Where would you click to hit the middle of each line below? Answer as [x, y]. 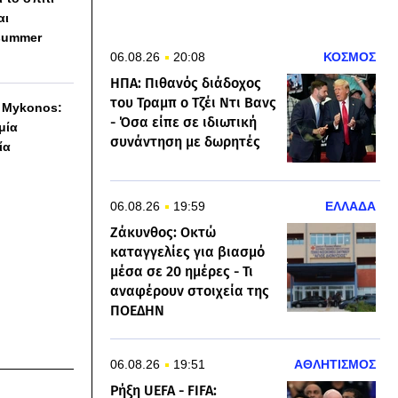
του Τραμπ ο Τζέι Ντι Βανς [193, 103]
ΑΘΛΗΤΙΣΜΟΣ [335, 365]
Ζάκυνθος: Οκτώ [163, 233]
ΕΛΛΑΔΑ [350, 207]
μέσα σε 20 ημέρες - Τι [182, 272]
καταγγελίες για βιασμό [187, 252]
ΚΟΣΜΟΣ [350, 57]
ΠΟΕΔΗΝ [137, 311]
